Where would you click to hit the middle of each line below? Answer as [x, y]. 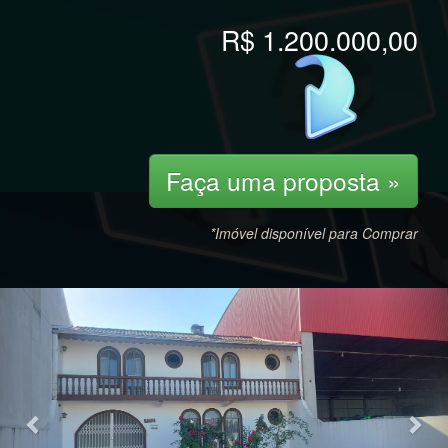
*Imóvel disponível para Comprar [314, 233]
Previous [71, 300]
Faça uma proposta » [283, 180]
